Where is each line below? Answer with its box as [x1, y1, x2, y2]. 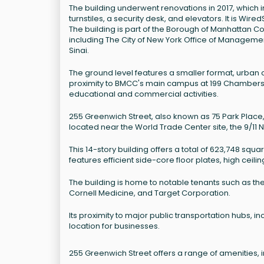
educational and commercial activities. [69, 88, 219, 100]
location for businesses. [69, 220, 160, 232]
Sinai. [69, 44, 89, 56]
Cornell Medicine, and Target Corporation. [69, 187, 230, 199]
